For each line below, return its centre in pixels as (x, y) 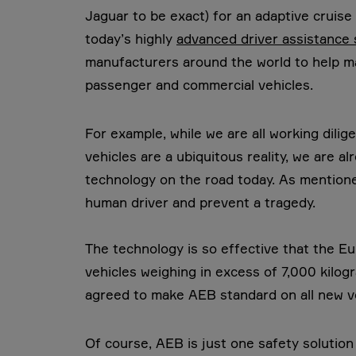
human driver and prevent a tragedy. (202, 202)
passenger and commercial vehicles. (199, 84)
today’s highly (131, 38)
